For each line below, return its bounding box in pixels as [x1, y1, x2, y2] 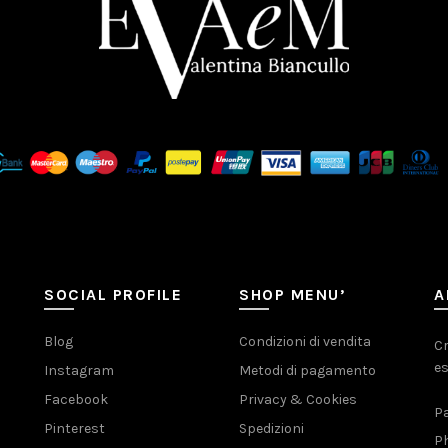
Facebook [44, 391, 108, 409]
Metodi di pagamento [239, 362, 376, 380]
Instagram [44, 362, 114, 380]
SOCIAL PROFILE [44, 285, 182, 305]
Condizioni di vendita [239, 333, 371, 351]
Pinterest [44, 420, 105, 438]
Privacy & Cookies [239, 391, 357, 409]
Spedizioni [239, 420, 304, 438]
